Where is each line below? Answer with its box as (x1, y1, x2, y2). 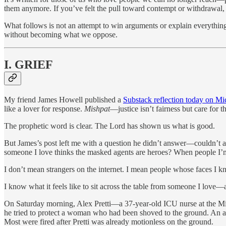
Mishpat (84, 104, 110, 114)
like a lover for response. (4, 104, 84, 114)
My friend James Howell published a (4, 95, 123, 104)
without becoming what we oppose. (4, 30, 118, 39)
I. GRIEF (4, 58, 53, 72)
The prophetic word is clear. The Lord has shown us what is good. (4, 122, 215, 131)
